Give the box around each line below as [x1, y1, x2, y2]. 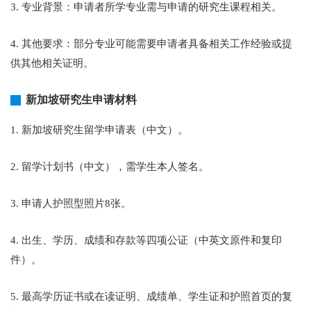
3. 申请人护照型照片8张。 [10, 198, 131, 209]
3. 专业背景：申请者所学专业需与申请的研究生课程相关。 [10, 1, 282, 12]
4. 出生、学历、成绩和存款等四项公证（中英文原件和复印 [10, 235, 282, 246]
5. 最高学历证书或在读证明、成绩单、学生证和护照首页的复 [10, 291, 292, 302]
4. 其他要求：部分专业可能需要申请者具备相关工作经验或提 [10, 38, 292, 49]
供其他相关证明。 [10, 58, 94, 69]
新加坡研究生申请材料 [26, 94, 137, 106]
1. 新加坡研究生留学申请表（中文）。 [10, 124, 188, 135]
